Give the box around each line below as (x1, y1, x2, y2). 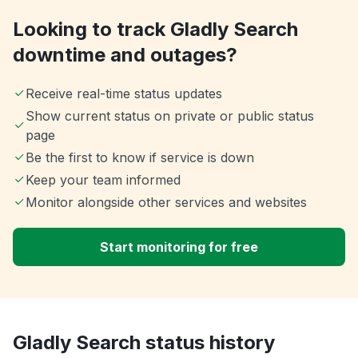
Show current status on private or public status (25, 108, 314, 125)
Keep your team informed (26, 172, 181, 189)
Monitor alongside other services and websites (26, 194, 307, 211)
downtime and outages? (13, 43, 237, 67)
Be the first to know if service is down (26, 149, 254, 166)
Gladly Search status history (13, 331, 275, 355)
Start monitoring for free (100, 239, 258, 256)
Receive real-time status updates (26, 86, 222, 102)
